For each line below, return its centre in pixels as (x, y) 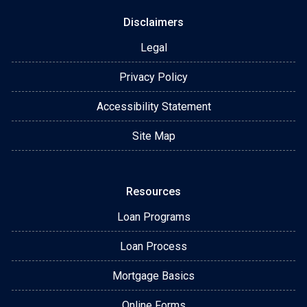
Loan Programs (153, 217)
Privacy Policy (153, 77)
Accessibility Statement (153, 106)
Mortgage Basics (153, 275)
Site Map (153, 136)
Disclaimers (153, 22)
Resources (153, 191)
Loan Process (153, 246)
